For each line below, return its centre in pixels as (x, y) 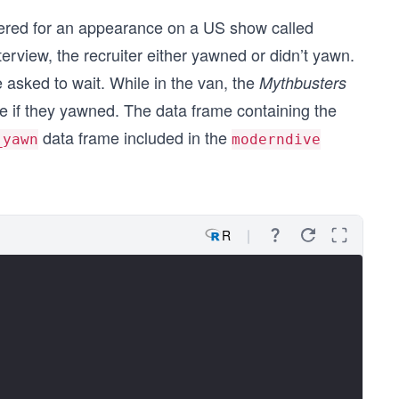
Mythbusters (303, 82)
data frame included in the (135, 137)
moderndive (276, 139)
